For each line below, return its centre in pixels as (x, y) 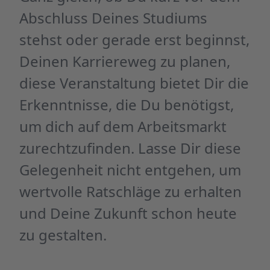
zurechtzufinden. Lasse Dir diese (130, 148)
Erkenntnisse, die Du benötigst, (127, 105)
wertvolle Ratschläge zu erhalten (130, 191)
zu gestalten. (63, 235)
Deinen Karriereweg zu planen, (125, 61)
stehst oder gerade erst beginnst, (134, 39)
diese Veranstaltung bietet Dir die (134, 83)
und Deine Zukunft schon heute (128, 213)
